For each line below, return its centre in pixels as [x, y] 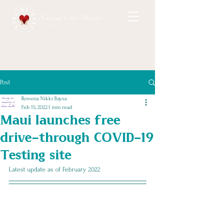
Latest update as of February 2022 [54, 169]
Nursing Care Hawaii [71, 19]
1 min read [60, 107]
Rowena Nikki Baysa [44, 99]
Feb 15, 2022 [34, 107]
